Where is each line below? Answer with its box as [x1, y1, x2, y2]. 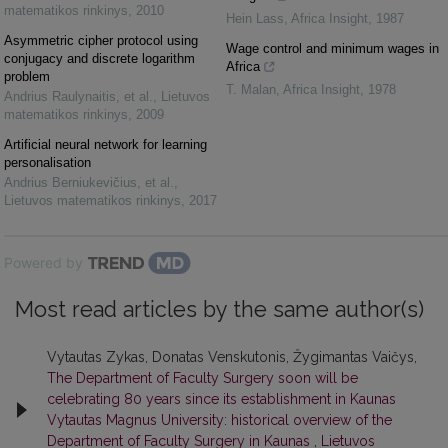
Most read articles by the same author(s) [15, 297, 424, 322]
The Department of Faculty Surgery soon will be [47, 370, 358, 386]
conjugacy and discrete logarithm [4, 51, 195, 66]
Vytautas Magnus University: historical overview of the [47, 412, 392, 428]
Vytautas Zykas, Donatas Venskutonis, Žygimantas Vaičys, [47, 349, 417, 365]
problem [4, 69, 50, 84]
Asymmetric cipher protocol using [4, 33, 198, 48]
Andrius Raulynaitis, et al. [4, 89, 153, 104]
